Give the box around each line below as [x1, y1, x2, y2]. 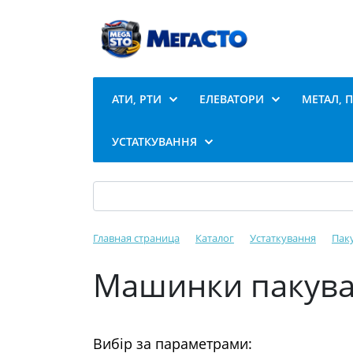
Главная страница [93, 231, 180, 245]
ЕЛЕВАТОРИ [199, 91, 264, 106]
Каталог [195, 231, 234, 245]
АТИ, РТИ [112, 91, 162, 106]
